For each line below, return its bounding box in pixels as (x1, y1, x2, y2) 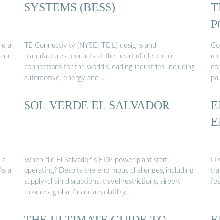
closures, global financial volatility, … (24, 188, 135, 196)
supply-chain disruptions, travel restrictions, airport (24, 177, 180, 185)
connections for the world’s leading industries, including (24, 63, 195, 71)
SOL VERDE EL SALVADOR (24, 98, 170, 112)
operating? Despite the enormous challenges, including (24, 166, 193, 174)
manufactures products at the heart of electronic (24, 52, 174, 60)
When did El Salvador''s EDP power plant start (24, 156, 167, 164)
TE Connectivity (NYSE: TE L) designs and (24, 41, 156, 49)
